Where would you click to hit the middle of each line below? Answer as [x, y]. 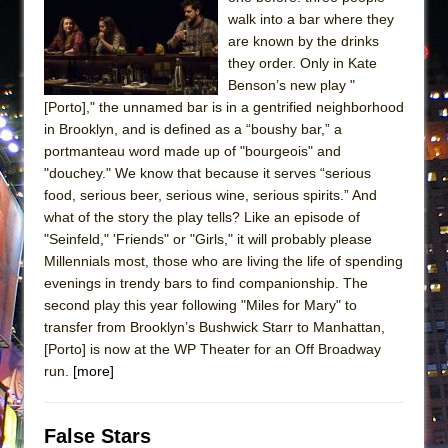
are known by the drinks [303, 40]
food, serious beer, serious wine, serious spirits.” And [210, 194]
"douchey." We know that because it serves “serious [207, 172]
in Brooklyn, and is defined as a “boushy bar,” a [193, 128]
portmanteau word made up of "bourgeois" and [192, 150]
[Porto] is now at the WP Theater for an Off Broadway [212, 348]
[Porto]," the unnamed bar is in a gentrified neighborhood [224, 106]
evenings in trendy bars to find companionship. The [206, 282]
